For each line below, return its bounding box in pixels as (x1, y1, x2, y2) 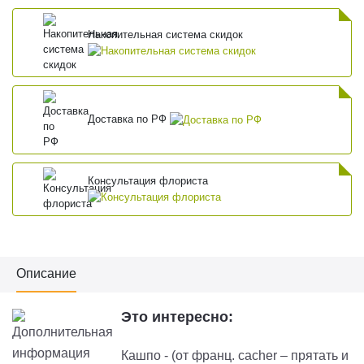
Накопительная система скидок (88, 28, 244, 41)
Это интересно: (121, 308, 233, 325)
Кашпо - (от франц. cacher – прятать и (121, 348, 349, 362)
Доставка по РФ (88, 113, 171, 126)
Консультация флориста (88, 175, 209, 188)
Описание (16, 266, 76, 280)
